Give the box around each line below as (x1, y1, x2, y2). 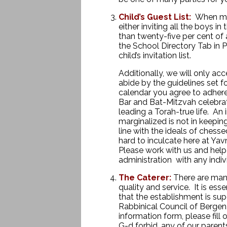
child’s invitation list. (118, 51, 191, 60)
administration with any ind (118, 155, 220, 165)
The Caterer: (118, 173, 171, 182)
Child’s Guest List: (118, 12, 191, 22)
